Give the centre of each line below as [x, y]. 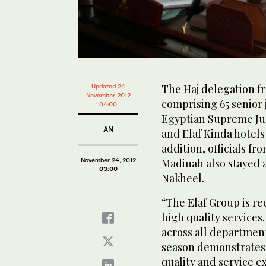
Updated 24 [108, 86]
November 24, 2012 [108, 159]
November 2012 [108, 95]
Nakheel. [183, 178]
